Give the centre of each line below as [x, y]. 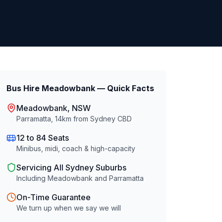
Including [32, 178]
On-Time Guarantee [54, 197]
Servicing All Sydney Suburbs [72, 167]
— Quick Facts [125, 88]
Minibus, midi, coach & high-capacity [76, 148]
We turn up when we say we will [69, 208]
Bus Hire [24, 88]
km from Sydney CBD [97, 119]
